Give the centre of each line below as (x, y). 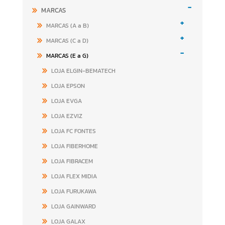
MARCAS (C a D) (67, 41)
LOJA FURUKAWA (74, 191)
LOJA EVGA (66, 101)
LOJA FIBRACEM (72, 161)
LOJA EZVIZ (67, 116)
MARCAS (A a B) (67, 26)
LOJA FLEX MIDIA (74, 176)
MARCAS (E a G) (67, 56)
